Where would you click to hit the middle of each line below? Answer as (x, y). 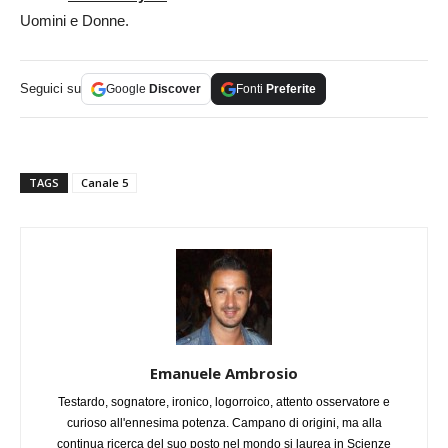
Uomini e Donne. (74, 21)
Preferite (291, 89)
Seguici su (50, 89)
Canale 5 (104, 183)
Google (127, 89)
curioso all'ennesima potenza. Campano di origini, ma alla (224, 423)
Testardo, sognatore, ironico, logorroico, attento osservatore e (224, 402)
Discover (175, 89)
